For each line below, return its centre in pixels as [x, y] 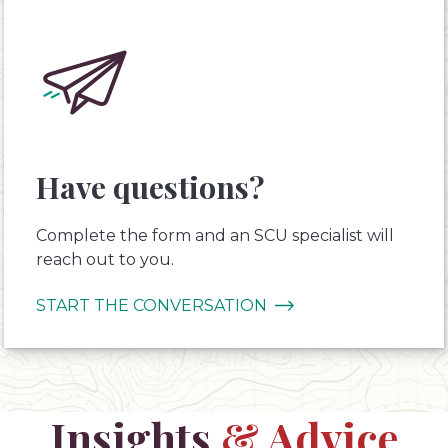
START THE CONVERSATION [151, 305]
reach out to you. [105, 259]
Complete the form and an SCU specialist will [215, 235]
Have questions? [150, 186]
